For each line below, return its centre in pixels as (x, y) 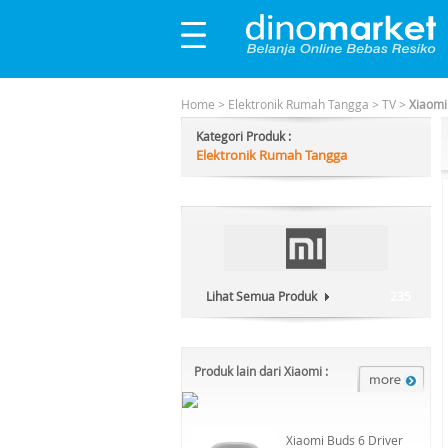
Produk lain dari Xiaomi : (261, 371)
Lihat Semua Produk (261, 296)
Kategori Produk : (243, 136)
